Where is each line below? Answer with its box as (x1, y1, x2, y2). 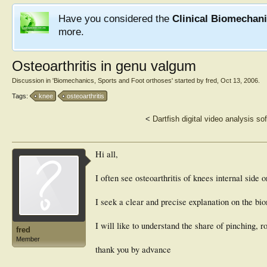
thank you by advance (95, 244, 171, 255)
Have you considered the (58, 13, 172, 24)
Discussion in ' (12, 77, 54, 84)
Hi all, (95, 148, 118, 160)
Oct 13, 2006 (221, 77, 258, 84)
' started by (172, 77, 206, 84)
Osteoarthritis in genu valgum (12, 58, 196, 74)
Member (16, 235, 40, 243)
